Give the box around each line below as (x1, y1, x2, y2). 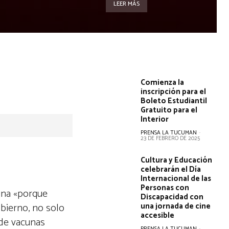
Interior (141, 113, 169, 126)
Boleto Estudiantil (141, 95, 208, 107)
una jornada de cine (141, 200, 211, 213)
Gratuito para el (141, 104, 198, 117)
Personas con (141, 181, 190, 194)
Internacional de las (141, 172, 212, 185)
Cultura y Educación (141, 154, 213, 167)
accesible (141, 209, 175, 222)
